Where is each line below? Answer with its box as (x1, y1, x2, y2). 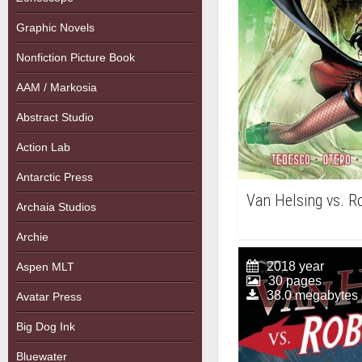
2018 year (267, 259, 324, 273)
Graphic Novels (16, 21, 95, 34)
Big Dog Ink (16, 320, 75, 333)
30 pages (268, 274, 322, 288)
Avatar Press (16, 290, 82, 303)
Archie (16, 230, 48, 243)
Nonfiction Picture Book (16, 51, 135, 64)
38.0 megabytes (267, 288, 358, 302)
